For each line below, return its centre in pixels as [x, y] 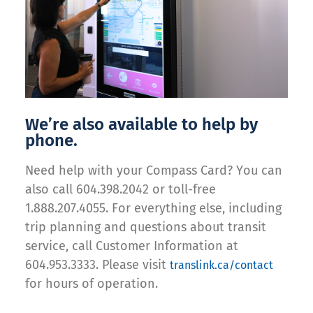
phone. [51, 141]
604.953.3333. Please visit [97, 265]
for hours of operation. [92, 284]
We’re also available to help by [141, 125]
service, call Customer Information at [132, 246]
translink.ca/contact [221, 265]
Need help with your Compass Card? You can [154, 171]
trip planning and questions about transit [146, 227]
